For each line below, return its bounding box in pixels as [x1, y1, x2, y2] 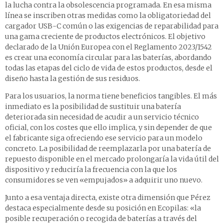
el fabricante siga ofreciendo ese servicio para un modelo [5, 133, 202, 143]
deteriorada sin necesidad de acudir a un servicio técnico [5, 112, 199, 122]
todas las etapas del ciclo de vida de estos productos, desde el [5, 63, 212, 73]
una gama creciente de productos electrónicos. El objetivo [5, 32, 205, 41]
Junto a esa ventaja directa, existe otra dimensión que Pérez [5, 193, 210, 202]
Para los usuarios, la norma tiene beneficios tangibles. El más [5, 91, 217, 101]
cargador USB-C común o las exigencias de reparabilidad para [5, 21, 218, 31]
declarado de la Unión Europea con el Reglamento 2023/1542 [5, 42, 212, 52]
